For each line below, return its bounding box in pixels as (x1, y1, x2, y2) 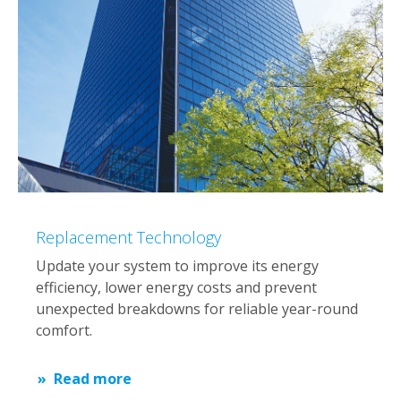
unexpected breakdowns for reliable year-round (36, 299, 358, 320)
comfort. (36, 320, 92, 341)
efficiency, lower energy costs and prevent (36, 277, 317, 298)
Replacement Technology (36, 226, 221, 249)
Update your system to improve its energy (36, 256, 319, 277)
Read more (54, 369, 132, 389)
